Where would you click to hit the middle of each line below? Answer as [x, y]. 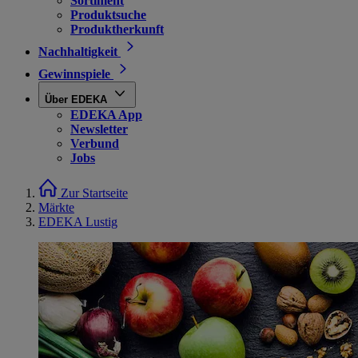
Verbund [95, 143]
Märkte [56, 207]
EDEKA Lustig [78, 222]
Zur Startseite [94, 193]
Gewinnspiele [74, 74]
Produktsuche [108, 15]
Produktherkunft [117, 29]
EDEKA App [106, 115]
